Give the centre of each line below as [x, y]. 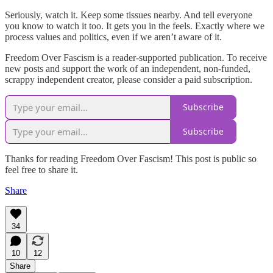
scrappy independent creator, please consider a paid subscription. [129, 79]
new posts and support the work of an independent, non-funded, [128, 68]
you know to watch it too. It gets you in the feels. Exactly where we [135, 26]
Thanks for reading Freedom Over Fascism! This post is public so [131, 158]
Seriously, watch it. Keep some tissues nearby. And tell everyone [129, 15]
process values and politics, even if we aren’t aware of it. [113, 37]
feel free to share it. [41, 169]
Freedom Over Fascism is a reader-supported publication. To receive [136, 57]
